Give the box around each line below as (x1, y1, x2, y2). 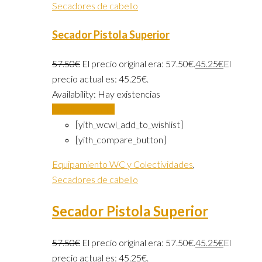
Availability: (52, 88, 98, 99)
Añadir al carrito (52, 103, 115, 115)
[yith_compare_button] (75, 133, 166, 145)
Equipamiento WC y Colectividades (52, 158, 193, 170)
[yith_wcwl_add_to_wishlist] (75, 118, 183, 130)
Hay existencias (98, 88, 160, 99)
